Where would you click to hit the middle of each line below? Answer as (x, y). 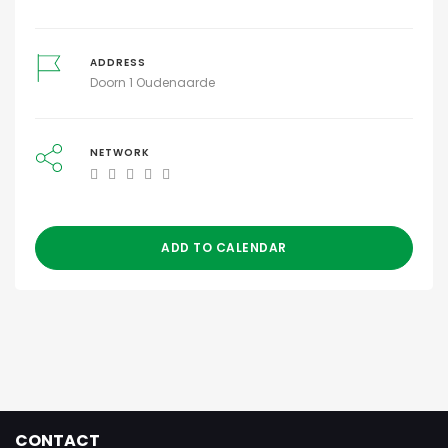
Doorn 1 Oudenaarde (152, 82)
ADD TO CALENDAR (224, 247)
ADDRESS (117, 62)
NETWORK (119, 152)
